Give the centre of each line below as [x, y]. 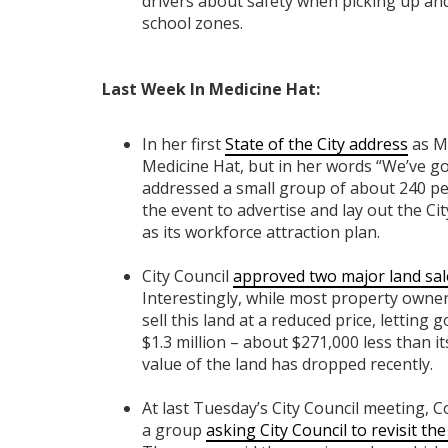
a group [174, 429]
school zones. [192, 22]
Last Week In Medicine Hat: [211, 88]
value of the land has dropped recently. [287, 363]
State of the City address [316, 143]
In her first [183, 143]
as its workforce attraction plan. [261, 231]
